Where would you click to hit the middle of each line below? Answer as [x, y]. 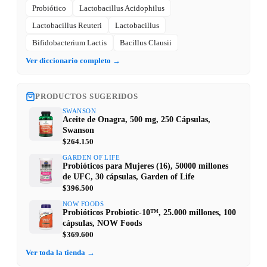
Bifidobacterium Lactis [69, 43]
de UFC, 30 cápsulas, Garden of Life [128, 177]
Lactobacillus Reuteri [67, 26]
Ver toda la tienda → [60, 253]
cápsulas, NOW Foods [102, 223]
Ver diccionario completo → [73, 61]
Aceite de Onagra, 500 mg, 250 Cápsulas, [136, 120]
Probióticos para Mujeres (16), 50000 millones [145, 166]
